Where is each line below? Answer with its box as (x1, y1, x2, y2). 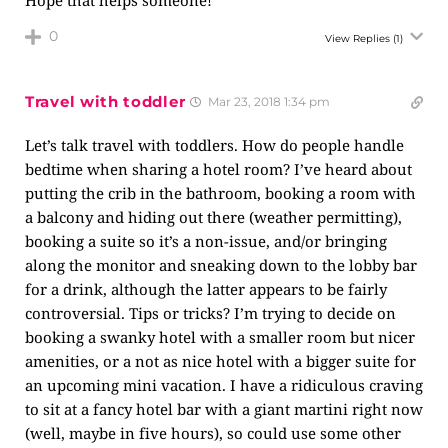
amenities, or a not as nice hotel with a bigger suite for (25, 351, 416, 371)
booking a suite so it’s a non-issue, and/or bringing (25, 231, 387, 251)
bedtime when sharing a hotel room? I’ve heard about (25, 159, 412, 179)
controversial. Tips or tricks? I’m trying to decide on (25, 303, 396, 323)
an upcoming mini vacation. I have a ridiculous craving (25, 375, 423, 395)
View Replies (325, 32, 390, 45)
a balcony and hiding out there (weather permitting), (25, 207, 402, 227)
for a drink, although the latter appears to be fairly (25, 279, 387, 299)
